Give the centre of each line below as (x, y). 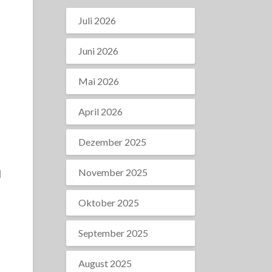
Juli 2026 (97, 20)
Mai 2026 (98, 81)
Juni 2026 (98, 51)
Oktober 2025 (108, 202)
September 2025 (113, 233)
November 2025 (113, 172)
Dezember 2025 (112, 142)
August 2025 (105, 263)
